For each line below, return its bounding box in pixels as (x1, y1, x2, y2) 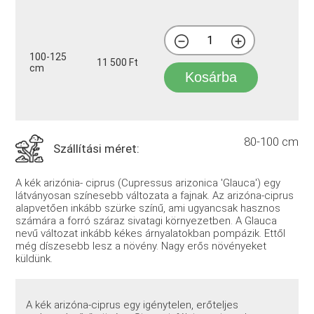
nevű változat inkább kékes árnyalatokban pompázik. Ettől (15, 226, 286, 240)
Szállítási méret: (53, 141, 140, 156)
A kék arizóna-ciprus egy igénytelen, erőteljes (26, 299, 239, 312)
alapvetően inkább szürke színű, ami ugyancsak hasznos (15, 201, 281, 214)
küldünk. (15, 252, 53, 265)
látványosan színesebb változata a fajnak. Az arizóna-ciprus (15, 189, 294, 202)
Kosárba (185, 69, 237, 85)
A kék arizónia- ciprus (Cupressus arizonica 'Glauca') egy (15, 176, 281, 189)
